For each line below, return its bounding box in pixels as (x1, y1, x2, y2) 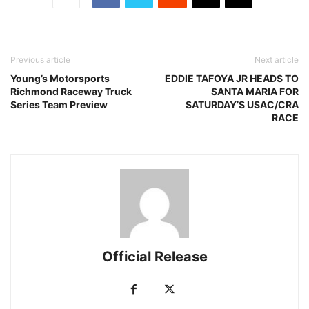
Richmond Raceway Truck (10, 86, 132, 97)
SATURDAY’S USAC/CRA (186, 99, 299, 110)
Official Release (101, 248, 208, 265)
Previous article (10, 54, 70, 65)
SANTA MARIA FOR (211, 86, 299, 97)
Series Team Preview (10, 99, 108, 110)
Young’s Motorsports (10, 72, 110, 84)
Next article (255, 54, 299, 65)
